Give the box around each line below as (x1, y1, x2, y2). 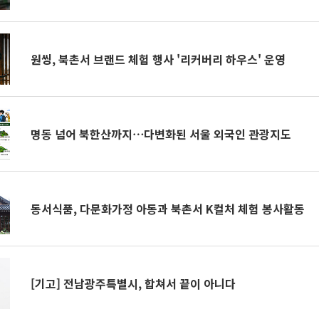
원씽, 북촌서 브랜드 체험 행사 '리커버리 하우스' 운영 (31, 51, 286, 68)
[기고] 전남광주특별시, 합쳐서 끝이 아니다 (31, 275, 236, 292)
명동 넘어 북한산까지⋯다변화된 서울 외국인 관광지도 (31, 125, 292, 142)
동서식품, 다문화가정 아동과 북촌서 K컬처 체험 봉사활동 (31, 200, 305, 217)
